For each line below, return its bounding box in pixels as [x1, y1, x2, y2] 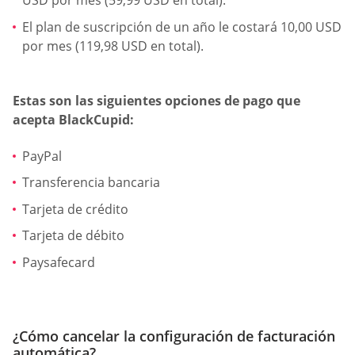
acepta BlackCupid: [13, 111, 134, 129]
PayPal [22, 147, 62, 165]
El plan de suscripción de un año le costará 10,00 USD [22, 17, 342, 36]
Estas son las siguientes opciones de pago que [13, 92, 300, 110]
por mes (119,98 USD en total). [22, 36, 204, 55]
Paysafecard [22, 253, 95, 271]
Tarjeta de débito [22, 227, 124, 245]
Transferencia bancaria [22, 174, 160, 192]
